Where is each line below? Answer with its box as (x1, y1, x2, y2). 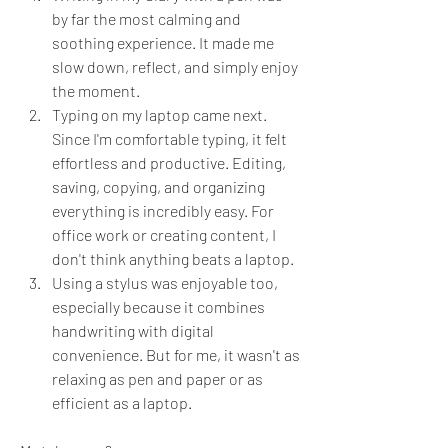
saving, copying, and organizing (52, 177, 265, 197)
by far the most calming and (52, 9, 241, 29)
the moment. (52, 81, 140, 101)
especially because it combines (52, 297, 265, 317)
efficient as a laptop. (52, 393, 192, 413)
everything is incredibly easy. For (52, 201, 274, 221)
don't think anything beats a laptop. (52, 249, 294, 269)
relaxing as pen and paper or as (52, 369, 263, 389)
